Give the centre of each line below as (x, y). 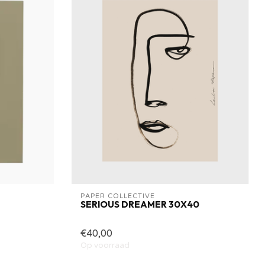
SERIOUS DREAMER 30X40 (140, 205)
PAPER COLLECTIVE (118, 196)
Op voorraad (105, 246)
